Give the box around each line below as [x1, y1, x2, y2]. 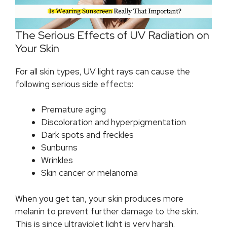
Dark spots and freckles [41, 129, 134, 141]
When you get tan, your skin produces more [15, 193, 183, 204]
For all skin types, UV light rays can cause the [15, 65, 190, 77]
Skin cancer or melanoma [41, 167, 138, 179]
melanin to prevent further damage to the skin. [15, 205, 198, 217]
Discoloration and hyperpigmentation [41, 117, 186, 128]
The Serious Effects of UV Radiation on [15, 27, 209, 43]
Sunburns [41, 142, 78, 154]
